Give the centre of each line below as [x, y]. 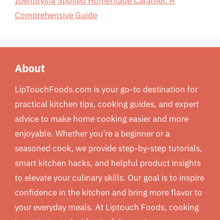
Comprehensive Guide [56, 15]
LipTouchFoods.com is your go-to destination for [106, 89]
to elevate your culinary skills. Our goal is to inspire [110, 178]
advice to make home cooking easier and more [102, 119]
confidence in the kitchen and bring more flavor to [109, 192]
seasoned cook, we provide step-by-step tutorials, [109, 148]
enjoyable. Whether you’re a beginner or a [92, 134]
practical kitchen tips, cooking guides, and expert [107, 104]
